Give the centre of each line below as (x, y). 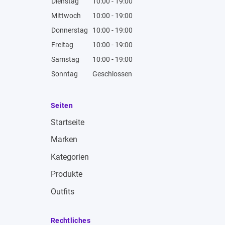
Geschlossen (112, 74)
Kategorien (70, 157)
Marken (64, 140)
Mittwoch (66, 15)
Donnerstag (70, 30)
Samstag (65, 59)
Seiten (62, 106)
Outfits (63, 192)
